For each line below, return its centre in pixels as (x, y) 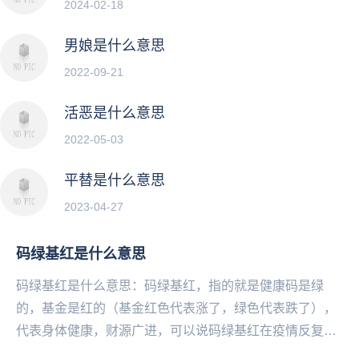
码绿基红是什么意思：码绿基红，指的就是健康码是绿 (170, 285)
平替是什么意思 (115, 180)
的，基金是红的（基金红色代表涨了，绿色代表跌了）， (176, 308)
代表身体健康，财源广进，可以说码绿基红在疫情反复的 (176, 330)
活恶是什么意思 (115, 113)
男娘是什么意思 (115, 45)
